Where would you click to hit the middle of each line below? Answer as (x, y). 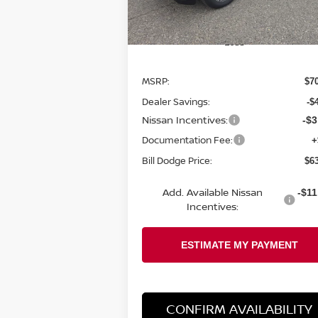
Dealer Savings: (176, 102)
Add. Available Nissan (213, 192)
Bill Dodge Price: (177, 161)
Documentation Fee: (188, 140)
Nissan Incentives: (185, 120)
